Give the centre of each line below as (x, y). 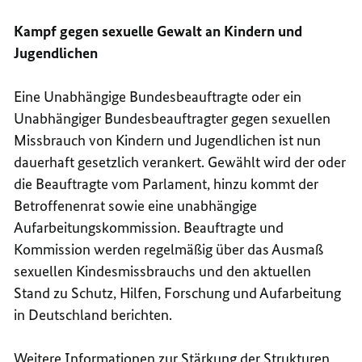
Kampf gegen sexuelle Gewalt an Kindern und (158, 32)
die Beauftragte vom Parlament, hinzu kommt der (166, 184)
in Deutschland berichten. (93, 315)
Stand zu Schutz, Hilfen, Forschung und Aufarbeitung (178, 293)
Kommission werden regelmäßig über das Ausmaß (169, 250)
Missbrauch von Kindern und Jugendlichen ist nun (168, 141)
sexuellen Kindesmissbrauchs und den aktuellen (163, 271)
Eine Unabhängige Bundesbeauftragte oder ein (158, 97)
